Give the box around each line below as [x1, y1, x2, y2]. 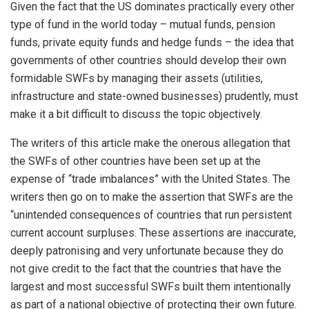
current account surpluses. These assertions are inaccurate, [10, 226, 296, 239]
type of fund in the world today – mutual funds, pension [10, 18, 275, 31]
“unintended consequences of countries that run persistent [10, 208, 292, 221]
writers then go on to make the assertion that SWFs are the [10, 190, 293, 203]
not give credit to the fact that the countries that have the [10, 262, 281, 275]
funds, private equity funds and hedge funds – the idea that [10, 36, 294, 49]
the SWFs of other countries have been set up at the [10, 154, 261, 168]
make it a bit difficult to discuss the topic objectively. [10, 108, 262, 121]
